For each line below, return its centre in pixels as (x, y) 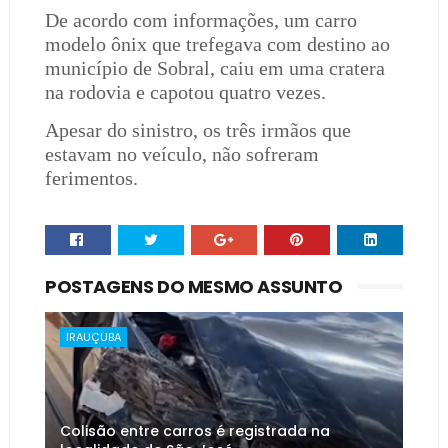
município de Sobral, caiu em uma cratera (214, 68)
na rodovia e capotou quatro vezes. (185, 92)
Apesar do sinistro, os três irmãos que (197, 130)
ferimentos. (93, 178)
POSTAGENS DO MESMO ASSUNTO (193, 286)
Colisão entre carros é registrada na (194, 431)
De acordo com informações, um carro (200, 20)
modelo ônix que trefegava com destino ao (217, 44)
